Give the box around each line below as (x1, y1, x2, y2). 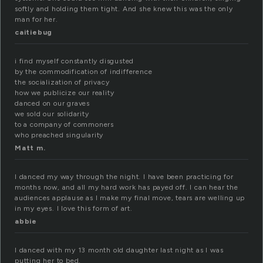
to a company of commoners (15, 120, 114, 129)
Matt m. (15, 144, 46, 153)
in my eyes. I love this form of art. (15, 204, 133, 213)
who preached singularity (15, 131, 104, 140)
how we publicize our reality (15, 89, 114, 97)
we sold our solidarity (15, 110, 89, 119)
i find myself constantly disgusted (15, 57, 134, 66)
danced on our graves (15, 99, 90, 108)
